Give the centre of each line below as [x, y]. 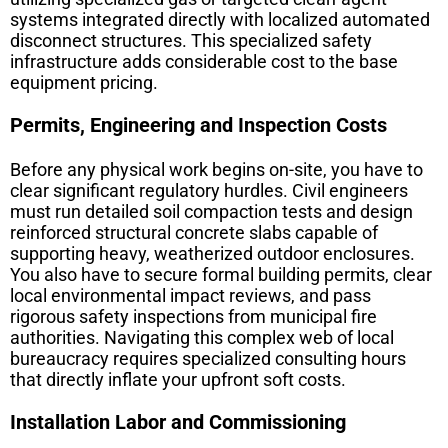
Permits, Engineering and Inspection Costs [198, 124]
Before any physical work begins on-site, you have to [216, 169]
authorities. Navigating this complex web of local [202, 337]
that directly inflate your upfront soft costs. [178, 379]
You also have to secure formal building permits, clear [221, 274]
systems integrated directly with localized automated [220, 19]
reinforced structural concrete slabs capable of [194, 232]
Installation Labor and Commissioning [178, 421]
